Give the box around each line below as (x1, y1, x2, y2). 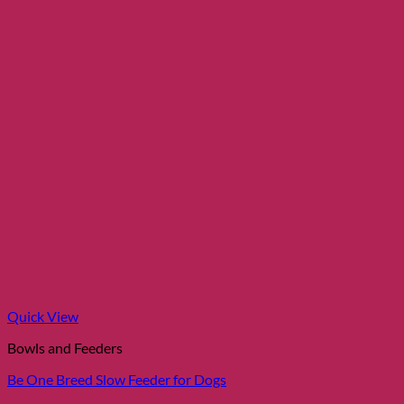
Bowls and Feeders (7, 338, 123, 356)
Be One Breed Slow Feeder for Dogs (7, 370, 226, 388)
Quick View (7, 307, 78, 325)
